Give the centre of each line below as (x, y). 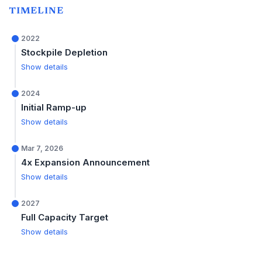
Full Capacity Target (65, 217)
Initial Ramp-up (54, 107)
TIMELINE (37, 11)
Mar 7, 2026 (42, 148)
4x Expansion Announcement (85, 162)
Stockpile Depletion (64, 52)
